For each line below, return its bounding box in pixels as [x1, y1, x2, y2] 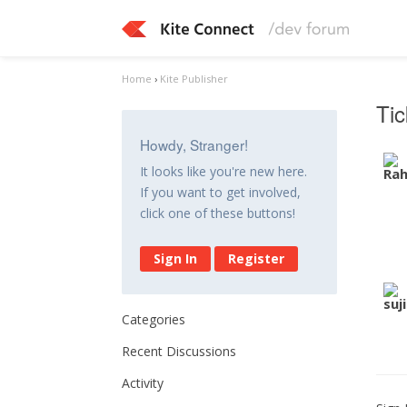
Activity [122, 374, 164, 392]
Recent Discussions [122, 342, 237, 360]
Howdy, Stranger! [140, 134, 249, 154]
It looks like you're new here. [140, 163, 308, 180]
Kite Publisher [160, 72, 229, 85]
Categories [122, 311, 186, 328]
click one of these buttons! [140, 204, 296, 222]
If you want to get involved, [140, 184, 302, 201]
